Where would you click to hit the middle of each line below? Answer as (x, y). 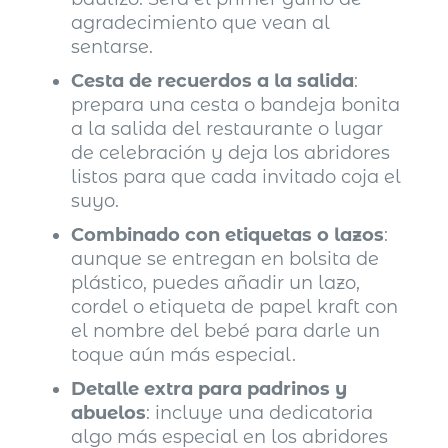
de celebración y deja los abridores (231, 152)
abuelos (109, 412)
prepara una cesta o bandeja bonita (236, 104)
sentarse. (112, 46)
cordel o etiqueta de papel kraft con (235, 306)
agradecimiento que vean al (201, 22)
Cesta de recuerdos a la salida (213, 80)
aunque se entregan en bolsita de (225, 258)
